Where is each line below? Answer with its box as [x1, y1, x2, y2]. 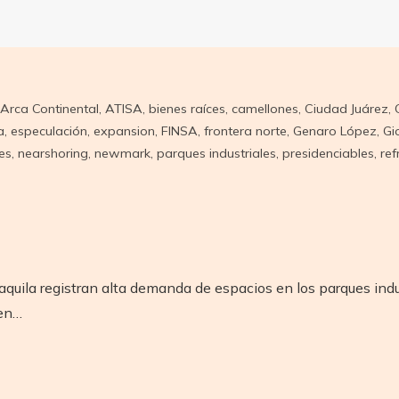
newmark [94, 144, 151, 161]
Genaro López [292, 122, 377, 139]
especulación [10, 122, 87, 139]
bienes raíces [148, 100, 225, 117]
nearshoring [17, 144, 88, 161]
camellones [231, 100, 298, 117]
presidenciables [281, 144, 374, 161]
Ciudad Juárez [304, 100, 388, 117]
